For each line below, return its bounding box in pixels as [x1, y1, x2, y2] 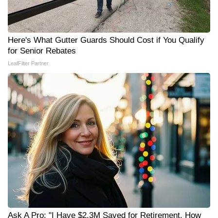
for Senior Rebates [8, 46, 76, 55]
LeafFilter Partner [8, 60, 49, 66]
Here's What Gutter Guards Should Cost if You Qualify [8, 36, 204, 45]
